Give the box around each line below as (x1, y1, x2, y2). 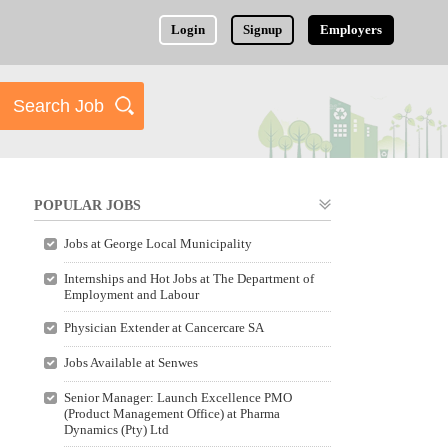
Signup (243, 22, 283, 37)
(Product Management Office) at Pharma (63, 406, 280, 421)
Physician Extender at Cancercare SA (63, 320, 264, 335)
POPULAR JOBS (34, 198, 141, 213)
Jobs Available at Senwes (63, 355, 198, 370)
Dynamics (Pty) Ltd (63, 422, 169, 437)
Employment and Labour (63, 287, 199, 302)
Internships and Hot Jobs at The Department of (63, 271, 314, 286)
